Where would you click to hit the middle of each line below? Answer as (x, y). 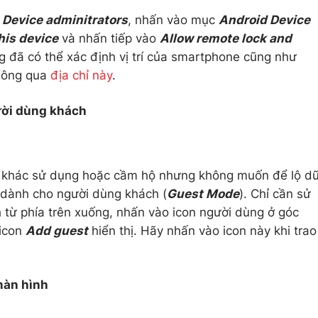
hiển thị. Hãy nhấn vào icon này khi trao (202, 231)
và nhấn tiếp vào (109, 38)
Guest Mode (203, 194)
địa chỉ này (81, 75)
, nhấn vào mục (173, 20)
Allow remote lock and (226, 38)
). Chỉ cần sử (275, 194)
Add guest (57, 231)
